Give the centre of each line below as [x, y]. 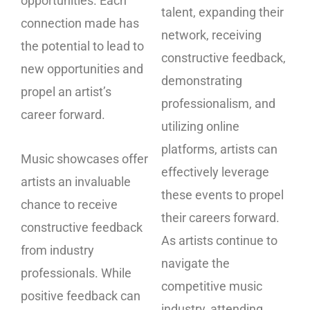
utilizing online [200, 126]
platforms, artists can [219, 149]
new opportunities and [82, 69]
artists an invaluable [76, 182]
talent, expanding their [222, 12]
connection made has [80, 23]
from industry [57, 250]
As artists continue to [219, 240]
